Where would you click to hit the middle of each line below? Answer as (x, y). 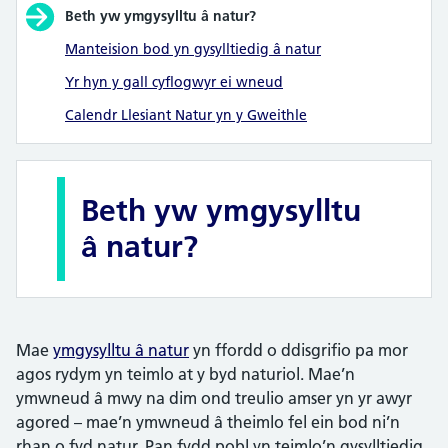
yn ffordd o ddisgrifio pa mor (298, 350)
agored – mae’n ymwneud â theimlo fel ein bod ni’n (208, 422)
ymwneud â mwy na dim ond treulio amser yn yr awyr (214, 398)
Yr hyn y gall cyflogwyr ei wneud (174, 82)
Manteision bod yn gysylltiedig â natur (193, 49)
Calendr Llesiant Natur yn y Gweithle (186, 115)
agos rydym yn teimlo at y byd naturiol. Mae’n (185, 374)
